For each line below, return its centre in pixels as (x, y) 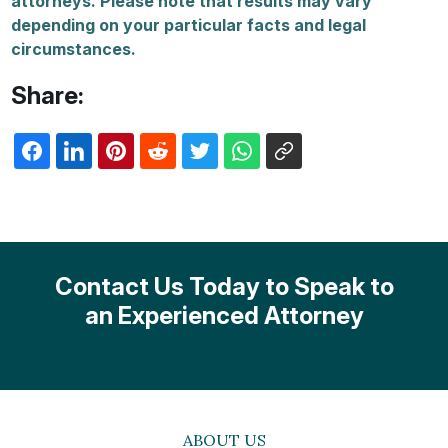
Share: (48, 95)
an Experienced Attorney (224, 315)
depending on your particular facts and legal (189, 25)
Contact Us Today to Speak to (224, 286)
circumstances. (74, 49)
